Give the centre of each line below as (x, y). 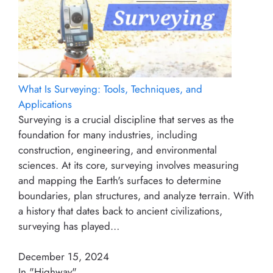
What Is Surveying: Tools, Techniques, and (110, 89)
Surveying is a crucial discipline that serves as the (126, 119)
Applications (45, 104)
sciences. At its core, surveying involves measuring (129, 165)
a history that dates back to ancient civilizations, (120, 211)
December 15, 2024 (64, 257)
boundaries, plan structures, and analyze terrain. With (136, 195)
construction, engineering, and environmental (118, 150)
